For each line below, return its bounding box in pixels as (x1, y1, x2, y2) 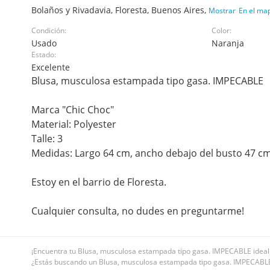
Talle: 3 (31, 132, 63, 145)
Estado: (31, 49, 56, 60)
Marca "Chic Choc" (31, 103, 114, 116)
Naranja (211, 37, 244, 49)
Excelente (31, 61, 70, 73)
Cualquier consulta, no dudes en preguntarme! (31, 204, 244, 218)
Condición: (31, 25, 66, 36)
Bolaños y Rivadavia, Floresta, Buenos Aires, (31, 4, 209, 16)
